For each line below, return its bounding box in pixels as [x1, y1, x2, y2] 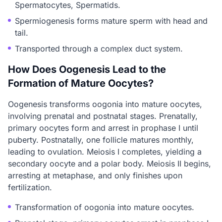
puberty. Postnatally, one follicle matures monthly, [8, 135, 194, 145]
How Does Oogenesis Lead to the [8, 63, 166, 75]
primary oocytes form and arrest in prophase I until [8, 123, 198, 133]
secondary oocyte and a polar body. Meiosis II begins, [8, 159, 211, 168]
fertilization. [8, 182, 52, 192]
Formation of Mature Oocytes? [8, 77, 154, 89]
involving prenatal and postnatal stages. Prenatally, [8, 111, 198, 121]
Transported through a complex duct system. [15, 44, 183, 54]
